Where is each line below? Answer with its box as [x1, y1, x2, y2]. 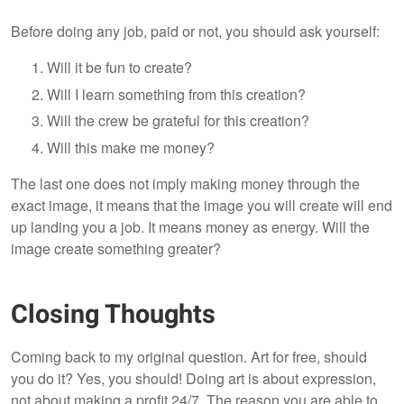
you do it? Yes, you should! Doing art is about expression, [11, 368, 376, 390]
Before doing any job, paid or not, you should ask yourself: [11, 21, 380, 42]
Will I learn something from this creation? [47, 83, 309, 105]
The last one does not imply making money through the [11, 172, 360, 194]
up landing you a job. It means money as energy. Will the [11, 216, 370, 237]
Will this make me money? [47, 136, 218, 158]
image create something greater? [11, 237, 221, 259]
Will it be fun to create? [47, 57, 196, 78]
